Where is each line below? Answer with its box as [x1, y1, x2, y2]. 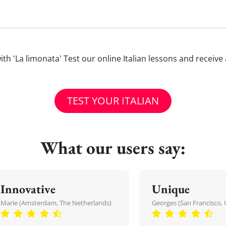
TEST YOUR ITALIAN [67, 94, 159, 107]
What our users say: [40, 136, 186, 159]
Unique [152, 181, 190, 197]
